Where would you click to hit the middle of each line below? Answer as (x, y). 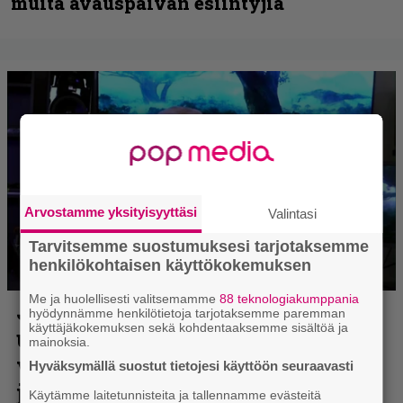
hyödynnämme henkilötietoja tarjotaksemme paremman (188, 313)
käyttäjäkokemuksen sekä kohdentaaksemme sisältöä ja (189, 327)
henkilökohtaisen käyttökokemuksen (170, 265)
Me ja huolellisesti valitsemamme (125, 299)
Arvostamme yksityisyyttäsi (111, 212)
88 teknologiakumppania (290, 299)
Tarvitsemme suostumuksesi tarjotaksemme (199, 246)
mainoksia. (60, 342)
